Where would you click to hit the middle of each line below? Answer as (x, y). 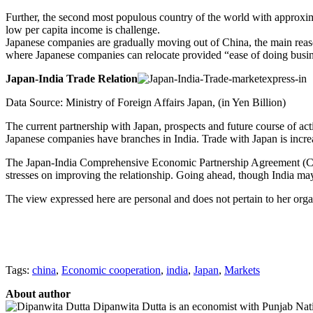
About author (38, 293)
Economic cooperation (111, 270)
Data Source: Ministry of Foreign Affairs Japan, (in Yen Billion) (146, 102)
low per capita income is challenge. (83, 29)
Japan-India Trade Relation (72, 78)
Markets (242, 270)
